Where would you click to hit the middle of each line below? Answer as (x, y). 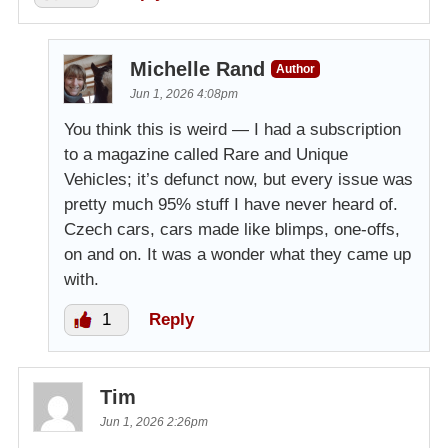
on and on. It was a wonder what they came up (237, 255)
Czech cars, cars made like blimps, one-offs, (232, 230)
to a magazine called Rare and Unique (206, 155)
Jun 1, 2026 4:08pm (184, 94)
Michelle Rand (197, 69)
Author (295, 69)
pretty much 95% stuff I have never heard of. (231, 205)
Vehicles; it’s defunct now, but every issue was (238, 180)
